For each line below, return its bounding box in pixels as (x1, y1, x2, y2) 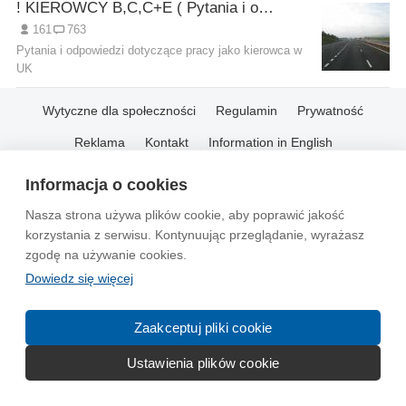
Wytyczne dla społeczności (43, 102, 196, 118)
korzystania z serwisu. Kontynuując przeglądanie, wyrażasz (25, 227, 364, 242)
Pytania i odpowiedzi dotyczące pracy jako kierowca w (16, 43, 302, 57)
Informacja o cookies (25, 176, 188, 194)
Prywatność (297, 102, 363, 118)
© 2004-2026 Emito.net (136, 182, 270, 198)
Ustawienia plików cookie (126, 354, 280, 371)
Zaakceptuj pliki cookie (133, 319, 273, 335)
